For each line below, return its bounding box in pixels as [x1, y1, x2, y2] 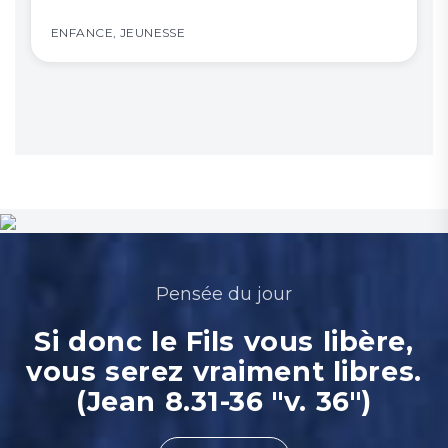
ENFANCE [51, 25, 114, 40]
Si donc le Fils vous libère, [34, 325, 414, 358]
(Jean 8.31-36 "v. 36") [76, 385, 372, 418]
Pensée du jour [156, 283, 292, 305]
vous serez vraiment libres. [26, 355, 422, 388]
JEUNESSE [119, 25, 186, 40]
